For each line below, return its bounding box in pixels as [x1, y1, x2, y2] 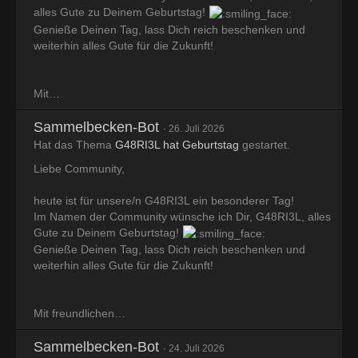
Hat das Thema [34, 137, 115, 151]
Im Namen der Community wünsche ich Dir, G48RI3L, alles [34, 209, 331, 223]
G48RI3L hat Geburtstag [115, 137, 239, 151]
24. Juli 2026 [169, 343, 225, 355]
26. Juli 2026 [169, 122, 225, 134]
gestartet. [239, 137, 290, 151]
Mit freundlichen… [34, 307, 125, 320]
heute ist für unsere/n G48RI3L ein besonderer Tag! [34, 193, 294, 207]
